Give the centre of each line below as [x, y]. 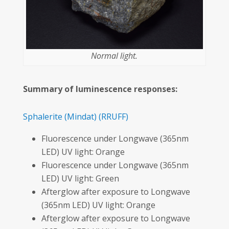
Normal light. [114, 56]
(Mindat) [80, 117]
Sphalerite [42, 117]
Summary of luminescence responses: [100, 89]
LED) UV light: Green [80, 179]
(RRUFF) [113, 117]
